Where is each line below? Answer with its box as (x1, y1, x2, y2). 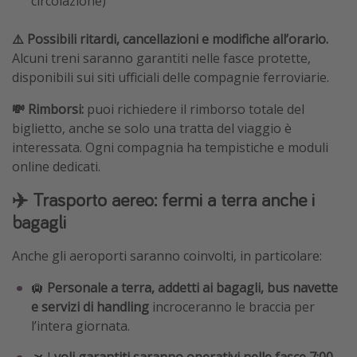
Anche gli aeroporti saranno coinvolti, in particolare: (12, 246, 322, 265)
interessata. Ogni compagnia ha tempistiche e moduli (12, 138, 328, 156)
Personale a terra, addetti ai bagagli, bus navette (47, 278, 338, 296)
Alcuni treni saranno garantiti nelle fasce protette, (12, 49, 311, 67)
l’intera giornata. (31, 316, 130, 335)
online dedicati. (12, 157, 100, 175)
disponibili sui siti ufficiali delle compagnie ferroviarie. (12, 68, 329, 86)
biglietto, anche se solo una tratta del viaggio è (12, 119, 292, 137)
